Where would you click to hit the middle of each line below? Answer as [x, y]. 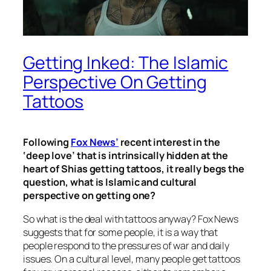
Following [47, 142]
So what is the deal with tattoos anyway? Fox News [131, 219]
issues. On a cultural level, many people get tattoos [132, 259]
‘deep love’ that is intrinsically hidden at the [126, 156]
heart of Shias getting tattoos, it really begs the [134, 169]
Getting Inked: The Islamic [126, 63]
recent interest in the [169, 142]
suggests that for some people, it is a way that [121, 232]
